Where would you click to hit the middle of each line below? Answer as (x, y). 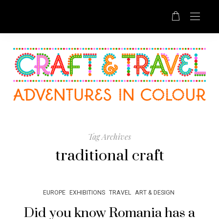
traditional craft (109, 156)
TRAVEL (120, 193)
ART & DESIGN (154, 193)
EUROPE (54, 193)
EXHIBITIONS (87, 193)
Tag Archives (109, 137)
